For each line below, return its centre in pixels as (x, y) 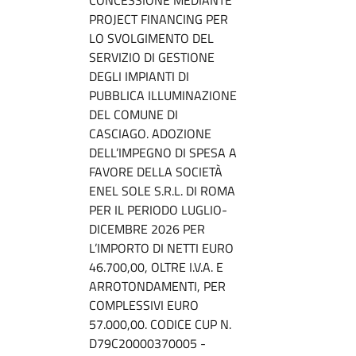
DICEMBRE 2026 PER (147, 228)
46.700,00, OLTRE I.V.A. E (156, 267)
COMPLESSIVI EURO (144, 305)
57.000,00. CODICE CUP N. (160, 324)
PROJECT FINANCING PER (159, 19)
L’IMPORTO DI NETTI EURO (161, 248)
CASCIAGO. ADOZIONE (150, 133)
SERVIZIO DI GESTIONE (152, 57)
